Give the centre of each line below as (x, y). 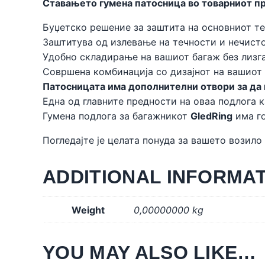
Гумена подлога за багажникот (117, 116)
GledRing (211, 116)
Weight (88, 210)
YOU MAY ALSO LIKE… (150, 252)
